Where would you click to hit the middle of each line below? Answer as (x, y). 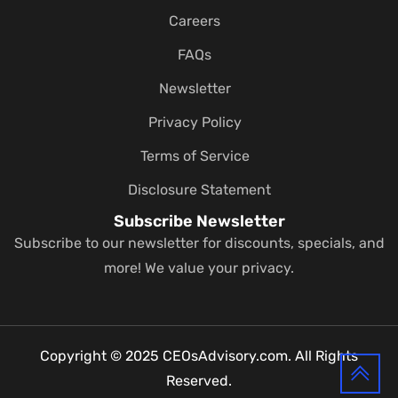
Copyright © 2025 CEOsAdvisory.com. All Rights (199, 356)
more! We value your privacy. (199, 268)
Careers (195, 21)
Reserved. (199, 381)
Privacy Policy (195, 123)
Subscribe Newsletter (199, 222)
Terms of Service (195, 156)
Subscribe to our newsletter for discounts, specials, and (199, 243)
